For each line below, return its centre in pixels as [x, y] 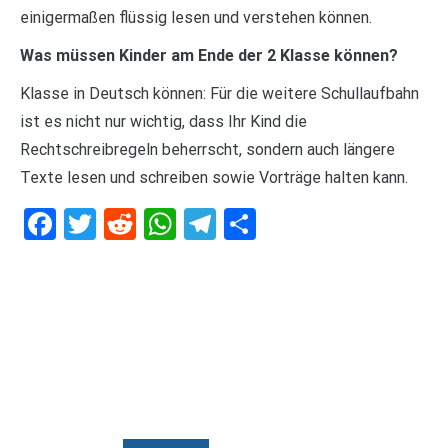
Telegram [280, 223]
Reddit [180, 223]
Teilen [296, 223]
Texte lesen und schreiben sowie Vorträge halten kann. [214, 177]
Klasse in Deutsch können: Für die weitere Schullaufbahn [219, 93]
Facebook [122, 223]
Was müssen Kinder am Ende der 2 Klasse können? [209, 55]
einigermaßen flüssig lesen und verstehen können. [196, 17]
